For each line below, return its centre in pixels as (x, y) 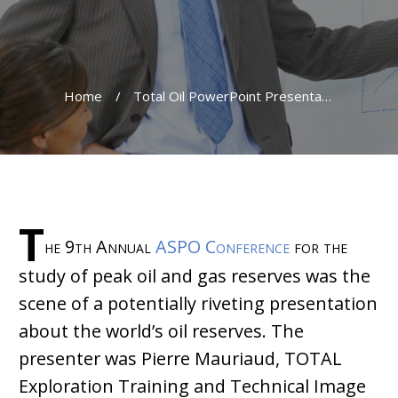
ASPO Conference (223, 246)
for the (318, 246)
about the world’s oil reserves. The (161, 330)
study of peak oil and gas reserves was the (195, 275)
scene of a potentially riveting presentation (198, 303)
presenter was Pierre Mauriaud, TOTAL (180, 358)
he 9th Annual (100, 246)
